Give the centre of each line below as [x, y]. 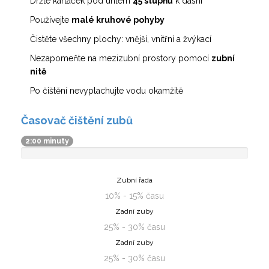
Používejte [51, 20]
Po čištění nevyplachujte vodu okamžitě [107, 91]
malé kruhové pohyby [118, 20]
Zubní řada [134, 180]
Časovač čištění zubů [77, 121]
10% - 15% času [134, 196]
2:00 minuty [47, 141]
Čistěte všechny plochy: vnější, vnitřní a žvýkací [121, 39]
